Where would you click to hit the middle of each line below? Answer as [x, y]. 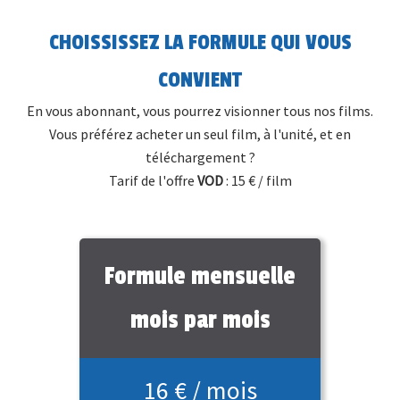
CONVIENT [200, 81]
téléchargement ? [200, 158]
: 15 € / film [257, 181]
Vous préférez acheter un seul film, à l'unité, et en [200, 134]
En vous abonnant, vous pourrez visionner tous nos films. [200, 111]
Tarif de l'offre [153, 181]
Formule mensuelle [200, 277]
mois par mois [200, 321]
